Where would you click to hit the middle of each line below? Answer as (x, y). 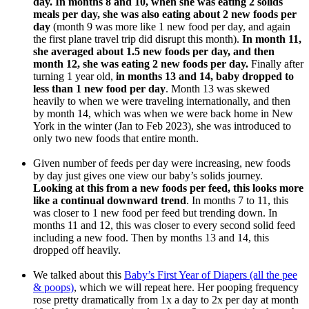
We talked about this (79, 275)
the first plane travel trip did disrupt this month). (138, 39)
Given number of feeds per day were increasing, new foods (162, 163)
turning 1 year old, (73, 76)
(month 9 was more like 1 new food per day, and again (170, 26)
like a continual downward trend (110, 200)
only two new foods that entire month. (116, 138)
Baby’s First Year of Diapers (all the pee (211, 275)
